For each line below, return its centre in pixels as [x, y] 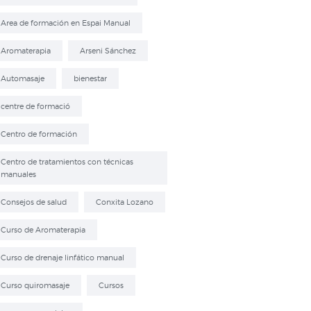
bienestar [90, 78]
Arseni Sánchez [108, 50]
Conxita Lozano [124, 202]
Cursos [111, 285]
